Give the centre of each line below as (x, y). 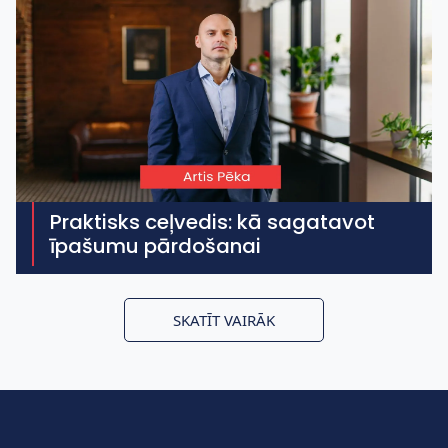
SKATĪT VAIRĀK (224, 320)
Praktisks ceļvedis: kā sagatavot (212, 222)
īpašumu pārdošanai (155, 246)
